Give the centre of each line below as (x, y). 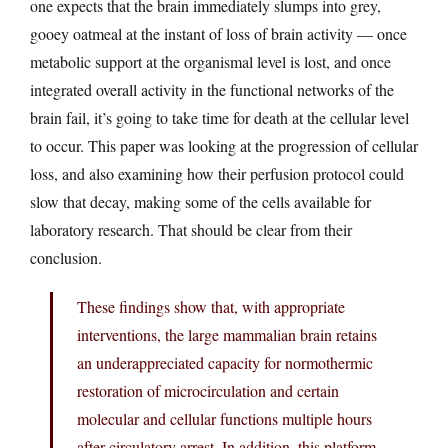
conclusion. (66, 257)
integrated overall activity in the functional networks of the (212, 89)
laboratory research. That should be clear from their (191, 229)
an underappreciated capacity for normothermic (225, 362)
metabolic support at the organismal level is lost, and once (210, 61)
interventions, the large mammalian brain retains (227, 334)
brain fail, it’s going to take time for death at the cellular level (219, 117)
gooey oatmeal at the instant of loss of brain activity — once (218, 33)
